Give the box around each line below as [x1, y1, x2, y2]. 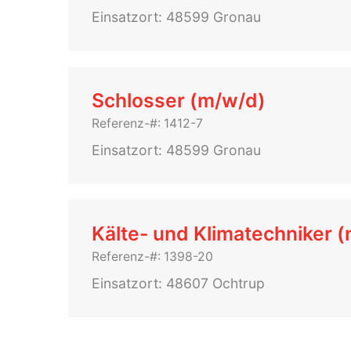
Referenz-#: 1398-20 [92, 249, 213, 264]
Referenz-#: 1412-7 [92, 116, 203, 131]
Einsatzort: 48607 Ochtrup [92, 275, 265, 291]
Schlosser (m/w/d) [92, 89, 266, 112]
